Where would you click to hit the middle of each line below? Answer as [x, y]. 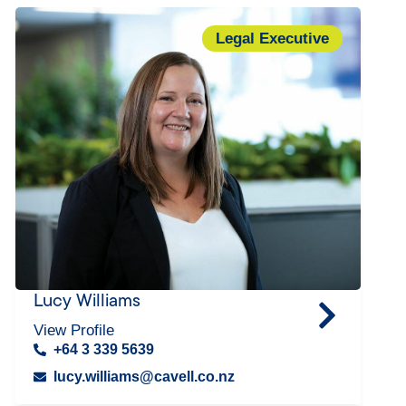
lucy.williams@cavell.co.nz [145, 377]
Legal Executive [272, 39]
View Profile [73, 330]
